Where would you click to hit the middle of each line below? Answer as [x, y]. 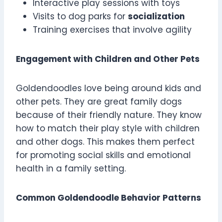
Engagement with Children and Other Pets [108, 59]
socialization [156, 17]
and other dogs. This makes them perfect [105, 142]
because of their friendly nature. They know [109, 115]
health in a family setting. [71, 169]
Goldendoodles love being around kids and [109, 88]
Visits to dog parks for [80, 17]
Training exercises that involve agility [112, 30]
